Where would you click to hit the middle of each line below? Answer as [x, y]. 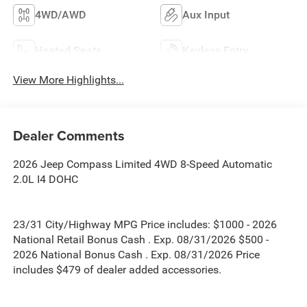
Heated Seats [68, 50]
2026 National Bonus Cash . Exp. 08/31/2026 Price [136, 255]
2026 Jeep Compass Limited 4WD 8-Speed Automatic [142, 164]
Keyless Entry [216, 50]
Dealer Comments [69, 136]
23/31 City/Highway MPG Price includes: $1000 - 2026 [145, 225]
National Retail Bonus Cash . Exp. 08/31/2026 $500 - [140, 240]
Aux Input [206, 14]
